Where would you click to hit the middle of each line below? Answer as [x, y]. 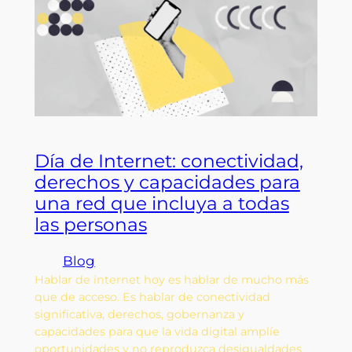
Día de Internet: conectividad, [169, 161]
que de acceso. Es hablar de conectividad [152, 297]
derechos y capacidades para [167, 183]
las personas [90, 225]
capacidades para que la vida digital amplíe [157, 332]
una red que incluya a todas [161, 204]
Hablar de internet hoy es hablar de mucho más [171, 280]
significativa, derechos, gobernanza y [139, 315]
